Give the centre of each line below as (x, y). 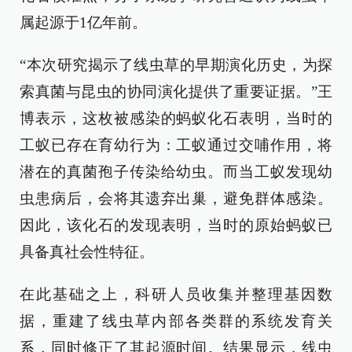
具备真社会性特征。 (87, 252)
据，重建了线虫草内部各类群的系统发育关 (176, 321)
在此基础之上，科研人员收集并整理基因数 (176, 294)
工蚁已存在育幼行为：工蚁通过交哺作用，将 (176, 145)
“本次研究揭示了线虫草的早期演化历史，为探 (176, 65)
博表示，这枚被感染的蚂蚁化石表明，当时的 (176, 118)
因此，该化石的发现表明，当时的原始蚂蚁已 (176, 225)
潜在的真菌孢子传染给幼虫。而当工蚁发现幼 (176, 172)
